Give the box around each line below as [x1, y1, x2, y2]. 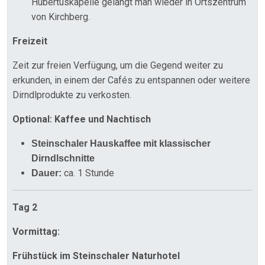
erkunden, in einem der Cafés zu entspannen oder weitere [12, 75, 250, 86]
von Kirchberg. [31, 11, 90, 22]
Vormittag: [12, 226, 60, 237]
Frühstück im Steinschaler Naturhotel [12, 250, 180, 261]
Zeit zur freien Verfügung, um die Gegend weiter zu [12, 60, 223, 71]
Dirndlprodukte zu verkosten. [12, 89, 131, 101]
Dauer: [31, 168, 62, 178]
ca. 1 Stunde [62, 167, 114, 179]
